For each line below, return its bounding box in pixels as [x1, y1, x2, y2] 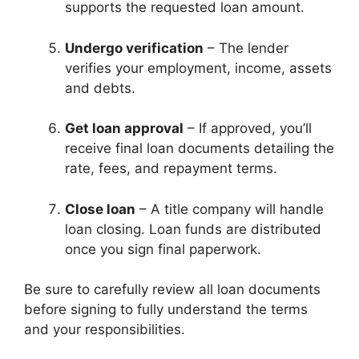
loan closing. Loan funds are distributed [65, 220, 321, 237]
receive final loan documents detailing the [65, 140, 334, 156]
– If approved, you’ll [184, 120, 312, 136]
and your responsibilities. [24, 321, 185, 337]
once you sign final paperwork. [65, 240, 261, 257]
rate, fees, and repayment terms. [65, 160, 277, 176]
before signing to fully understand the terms [24, 301, 308, 317]
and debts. [65, 79, 135, 96]
